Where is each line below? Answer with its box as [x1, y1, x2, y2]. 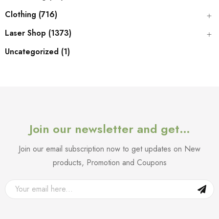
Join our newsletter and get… [29, 120, 190, 137]
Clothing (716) [5, 8, 57, 20]
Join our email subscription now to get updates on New [19, 143, 200, 154]
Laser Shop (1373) [5, 27, 71, 39]
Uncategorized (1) [5, 45, 70, 57]
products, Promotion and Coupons [52, 156, 167, 168]
